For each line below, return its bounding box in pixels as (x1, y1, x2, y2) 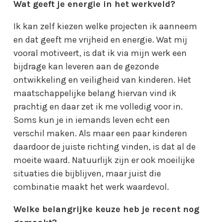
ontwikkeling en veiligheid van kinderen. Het (13, 74, 192, 85)
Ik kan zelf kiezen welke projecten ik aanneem (13, 20, 198, 32)
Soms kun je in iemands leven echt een (13, 114, 170, 125)
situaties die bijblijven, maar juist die (13, 167, 162, 179)
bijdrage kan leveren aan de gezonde (13, 60, 160, 72)
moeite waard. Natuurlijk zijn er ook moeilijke (13, 154, 195, 166)
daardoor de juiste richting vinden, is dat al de (13, 141, 196, 152)
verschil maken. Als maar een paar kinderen (13, 127, 188, 139)
